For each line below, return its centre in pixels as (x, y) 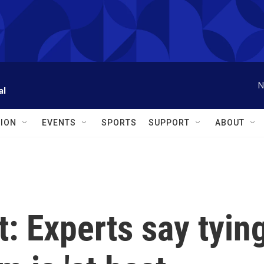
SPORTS (119, 123)
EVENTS (59, 123)
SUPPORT (169, 123)
